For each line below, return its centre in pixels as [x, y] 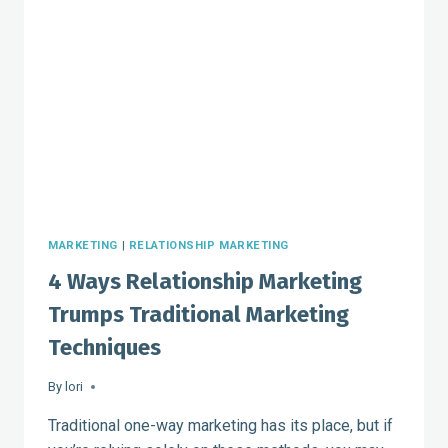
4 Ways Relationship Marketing [205, 281]
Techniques [104, 347]
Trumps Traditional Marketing [198, 314]
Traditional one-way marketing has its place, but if [220, 425]
